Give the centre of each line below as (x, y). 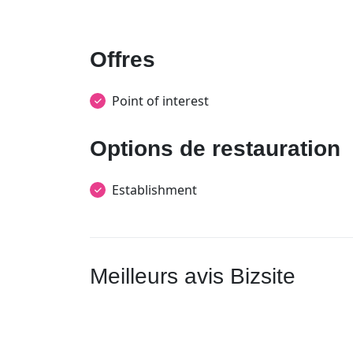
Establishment (154, 190)
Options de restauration (215, 149)
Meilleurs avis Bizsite (193, 276)
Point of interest (160, 101)
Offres (123, 59)
